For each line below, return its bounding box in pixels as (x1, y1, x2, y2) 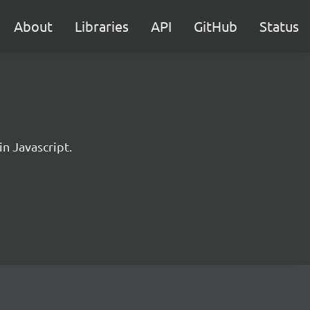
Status (259, 17, 299, 35)
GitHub (194, 17, 237, 35)
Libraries (75, 17, 129, 35)
